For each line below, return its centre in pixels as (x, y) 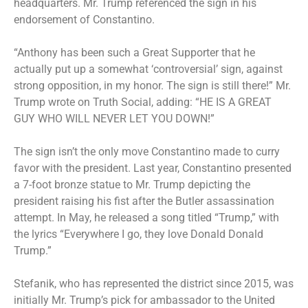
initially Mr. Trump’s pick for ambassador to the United (144, 300)
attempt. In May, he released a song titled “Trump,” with (146, 217)
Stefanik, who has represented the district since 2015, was (154, 283)
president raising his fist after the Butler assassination (144, 201)
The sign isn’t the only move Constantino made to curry (147, 151)
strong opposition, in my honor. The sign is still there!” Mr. (152, 85)
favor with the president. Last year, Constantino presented (153, 168)
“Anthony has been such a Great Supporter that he (134, 52)
